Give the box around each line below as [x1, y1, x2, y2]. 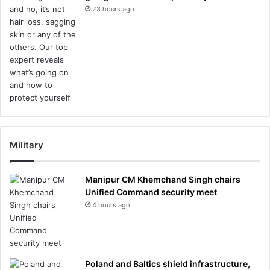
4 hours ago [92, 200, 130, 209]
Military [10, 139, 43, 151]
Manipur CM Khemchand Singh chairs [85, 174, 240, 184]
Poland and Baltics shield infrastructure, [85, 258, 250, 269]
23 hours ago [92, 4, 134, 13]
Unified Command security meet [85, 186, 217, 197]
